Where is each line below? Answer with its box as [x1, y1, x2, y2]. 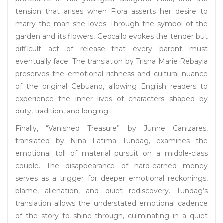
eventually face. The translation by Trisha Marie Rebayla [15, 57, 208, 66]
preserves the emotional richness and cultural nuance [15, 69, 208, 79]
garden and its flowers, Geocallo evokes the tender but [15, 32, 208, 41]
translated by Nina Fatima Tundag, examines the [15, 136, 208, 146]
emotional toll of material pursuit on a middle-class [15, 149, 208, 158]
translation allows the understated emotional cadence [15, 199, 208, 208]
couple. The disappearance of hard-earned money [15, 161, 208, 171]
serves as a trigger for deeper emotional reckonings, [15, 174, 208, 183]
